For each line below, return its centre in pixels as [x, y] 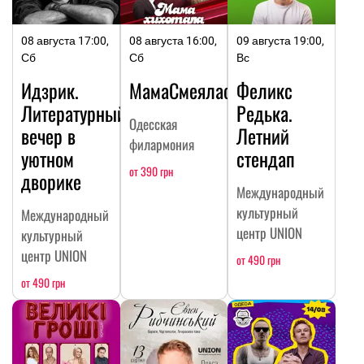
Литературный [74, 113]
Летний [263, 135]
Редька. [265, 113]
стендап [266, 158]
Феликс [265, 90]
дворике [51, 181]
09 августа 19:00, [281, 40]
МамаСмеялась [184, 90]
